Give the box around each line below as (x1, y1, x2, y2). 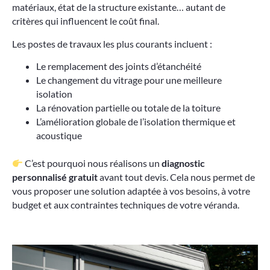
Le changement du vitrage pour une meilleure (36, 74, 222, 86)
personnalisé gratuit (12, 171, 98, 183)
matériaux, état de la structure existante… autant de (12, 1, 225, 13)
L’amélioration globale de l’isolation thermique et (36, 116, 236, 128)
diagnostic (162, 157, 206, 169)
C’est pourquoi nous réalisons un (23, 157, 162, 169)
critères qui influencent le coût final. (12, 15, 159, 27)
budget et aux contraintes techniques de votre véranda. (12, 199, 239, 211)
